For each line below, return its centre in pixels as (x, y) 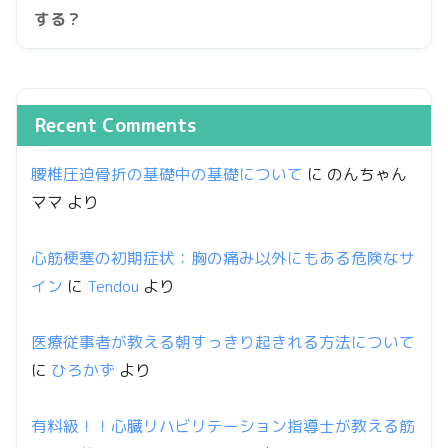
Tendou (113, 285)
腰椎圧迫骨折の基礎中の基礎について (167, 173)
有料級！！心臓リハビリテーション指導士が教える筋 (223, 425)
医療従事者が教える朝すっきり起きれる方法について (223, 341)
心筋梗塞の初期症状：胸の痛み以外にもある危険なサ (223, 257)
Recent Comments (116, 124)
